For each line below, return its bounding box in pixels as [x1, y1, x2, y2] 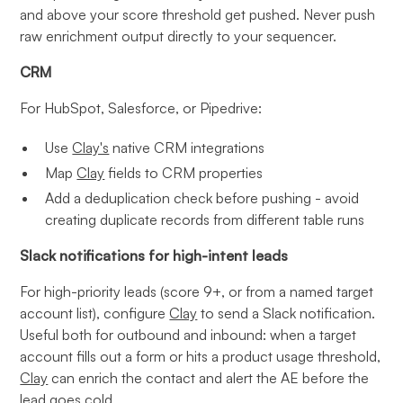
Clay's [72, 139, 110, 157]
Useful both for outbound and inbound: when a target [20, 326, 357, 344]
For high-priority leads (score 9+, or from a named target [20, 282, 374, 300]
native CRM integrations [109, 139, 265, 157]
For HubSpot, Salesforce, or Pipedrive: [20, 99, 263, 117]
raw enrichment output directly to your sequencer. [20, 27, 337, 45]
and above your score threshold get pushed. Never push [20, 5, 376, 23]
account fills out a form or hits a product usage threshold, [20, 347, 381, 365]
